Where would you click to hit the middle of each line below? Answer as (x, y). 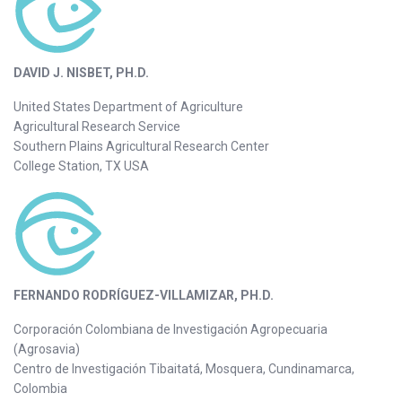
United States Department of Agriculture (128, 106)
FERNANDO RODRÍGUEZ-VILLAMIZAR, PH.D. (144, 296)
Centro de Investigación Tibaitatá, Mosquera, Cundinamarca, (184, 369)
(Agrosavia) (47, 350)
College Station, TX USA (81, 166)
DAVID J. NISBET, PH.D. (81, 72)
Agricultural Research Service (97, 126)
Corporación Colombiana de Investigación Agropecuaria (170, 330)
